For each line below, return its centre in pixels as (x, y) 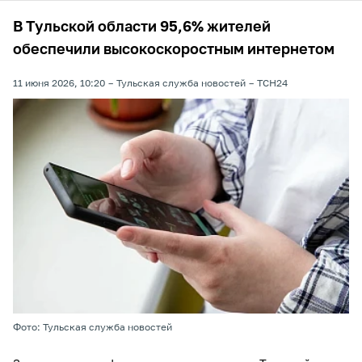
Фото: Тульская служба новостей (93, 328)
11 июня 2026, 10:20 (59, 84)
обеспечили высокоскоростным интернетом (174, 50)
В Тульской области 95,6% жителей (142, 27)
